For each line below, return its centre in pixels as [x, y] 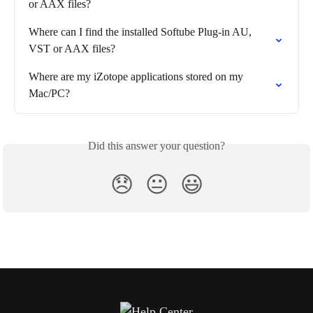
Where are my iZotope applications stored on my [137, 76]
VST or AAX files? [72, 48]
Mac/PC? [49, 93]
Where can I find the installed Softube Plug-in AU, [141, 31]
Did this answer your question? [156, 145]
